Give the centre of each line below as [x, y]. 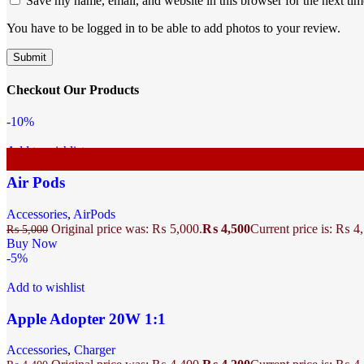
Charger [95, 350]
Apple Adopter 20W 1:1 [86, 318]
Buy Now [32, 243]
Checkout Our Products [73, 90]
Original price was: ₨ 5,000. [127, 228]
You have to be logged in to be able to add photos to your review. [173, 28]
